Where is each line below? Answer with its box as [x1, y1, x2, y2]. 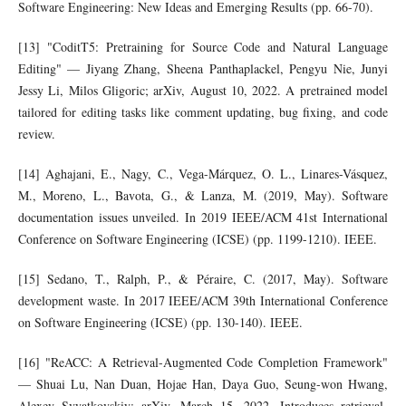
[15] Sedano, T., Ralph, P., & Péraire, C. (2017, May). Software [17, 270, 389, 288]
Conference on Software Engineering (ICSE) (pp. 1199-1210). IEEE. [17, 230, 377, 248]
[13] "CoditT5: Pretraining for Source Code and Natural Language [17, 38, 389, 56]
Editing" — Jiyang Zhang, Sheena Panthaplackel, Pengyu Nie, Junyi [17, 60, 389, 78]
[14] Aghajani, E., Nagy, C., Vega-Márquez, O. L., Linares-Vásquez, [17, 165, 389, 183]
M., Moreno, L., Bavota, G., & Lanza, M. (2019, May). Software [17, 187, 389, 205]
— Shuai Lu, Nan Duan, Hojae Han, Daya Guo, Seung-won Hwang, [17, 375, 389, 393]
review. [17, 125, 55, 143]
